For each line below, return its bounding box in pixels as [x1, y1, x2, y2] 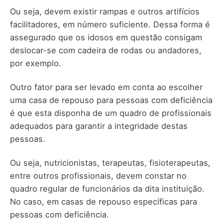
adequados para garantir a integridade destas [10, 120, 188, 131]
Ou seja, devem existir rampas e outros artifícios [10, 6, 200, 16]
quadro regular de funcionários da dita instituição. [10, 184, 205, 194]
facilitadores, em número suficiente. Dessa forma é [10, 19, 210, 29]
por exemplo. [10, 58, 61, 68]
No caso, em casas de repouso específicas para [10, 197, 197, 207]
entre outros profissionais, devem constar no [10, 171, 187, 181]
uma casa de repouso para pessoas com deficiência [10, 95, 213, 105]
